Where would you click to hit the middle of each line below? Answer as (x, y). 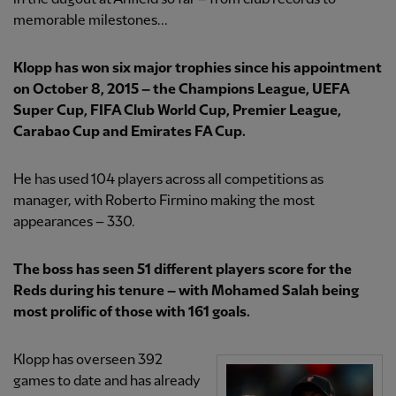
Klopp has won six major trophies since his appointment (198, 69)
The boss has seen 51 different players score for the (183, 270)
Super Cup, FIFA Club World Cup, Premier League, (177, 111)
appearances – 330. (74, 223)
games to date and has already (107, 382)
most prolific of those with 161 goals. (132, 313)
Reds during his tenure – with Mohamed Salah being (186, 292)
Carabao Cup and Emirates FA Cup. (129, 133)
